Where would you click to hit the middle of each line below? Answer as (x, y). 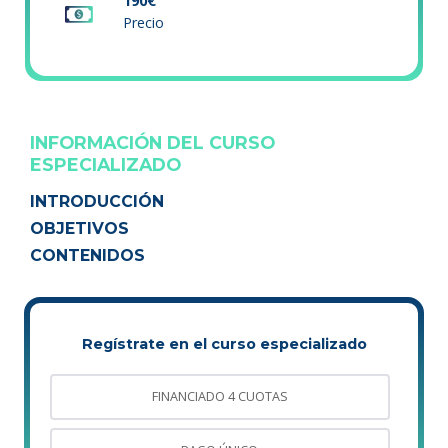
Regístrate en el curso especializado (224, 344)
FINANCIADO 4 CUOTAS (219, 397)
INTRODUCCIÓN (97, 202)
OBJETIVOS (79, 229)
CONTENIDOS (87, 256)
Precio (143, 23)
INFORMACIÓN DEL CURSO (152, 143)
